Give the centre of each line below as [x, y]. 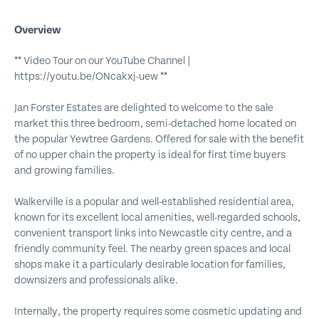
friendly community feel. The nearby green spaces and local [152, 249]
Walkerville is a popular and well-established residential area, [154, 202]
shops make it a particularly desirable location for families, [150, 265]
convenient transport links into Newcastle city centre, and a [153, 233]
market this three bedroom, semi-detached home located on [155, 124]
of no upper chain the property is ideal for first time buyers [150, 155]
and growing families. [64, 171]
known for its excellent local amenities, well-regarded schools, [157, 218]
